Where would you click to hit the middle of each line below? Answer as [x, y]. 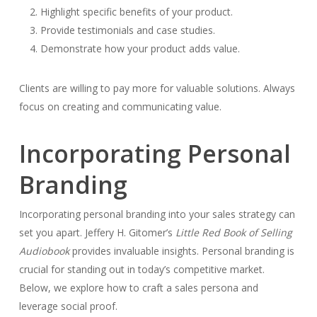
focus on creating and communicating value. [120, 106]
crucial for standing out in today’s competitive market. [142, 269]
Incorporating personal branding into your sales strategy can [157, 214]
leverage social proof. [68, 306]
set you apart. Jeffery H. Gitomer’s [97, 232]
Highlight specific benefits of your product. [136, 12]
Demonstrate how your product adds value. [140, 48]
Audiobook [44, 251]
